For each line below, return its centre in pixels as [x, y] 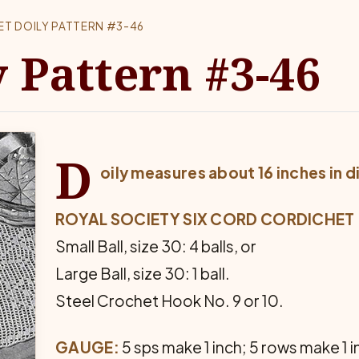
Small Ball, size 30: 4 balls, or [156, 246]
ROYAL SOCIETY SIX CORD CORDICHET [205, 219]
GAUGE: [87, 347]
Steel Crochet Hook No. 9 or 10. [169, 301]
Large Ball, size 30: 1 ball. [143, 273]
